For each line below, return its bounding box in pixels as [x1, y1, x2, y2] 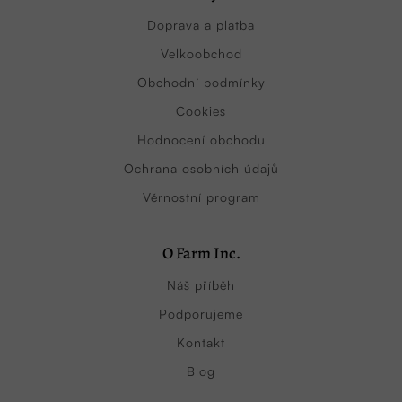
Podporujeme [159, 305, 243, 321]
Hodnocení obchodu [136, 131, 266, 147]
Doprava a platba [147, 16, 255, 32]
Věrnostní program [142, 188, 260, 205]
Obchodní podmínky [136, 74, 266, 90]
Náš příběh [167, 276, 235, 293]
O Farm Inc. [162, 241, 240, 264]
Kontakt [177, 334, 225, 350]
